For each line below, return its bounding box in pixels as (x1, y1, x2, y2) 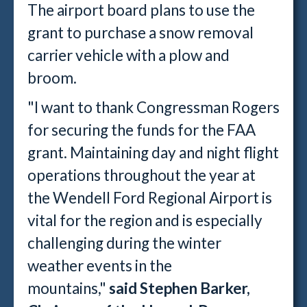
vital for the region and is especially (27, 211, 262, 230)
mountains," (27, 279, 109, 297)
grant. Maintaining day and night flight (27, 143, 279, 162)
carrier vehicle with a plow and (27, 46, 230, 64)
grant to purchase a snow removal (27, 23, 254, 42)
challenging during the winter (27, 234, 221, 252)
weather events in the (27, 256, 172, 275)
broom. (27, 69, 77, 87)
